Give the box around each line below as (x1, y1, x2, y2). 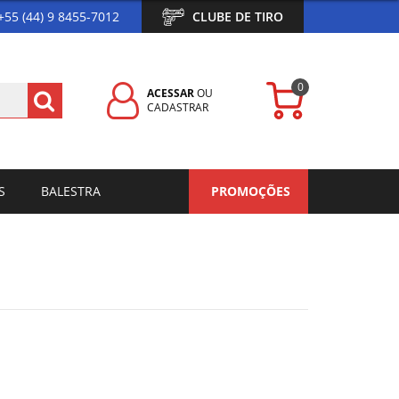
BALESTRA (41, 182, 101, 199)
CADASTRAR (147, 100, 208, 116)
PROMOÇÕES (211, 182, 290, 199)
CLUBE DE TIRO (192, 7, 283, 25)
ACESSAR (147, 85, 194, 102)
